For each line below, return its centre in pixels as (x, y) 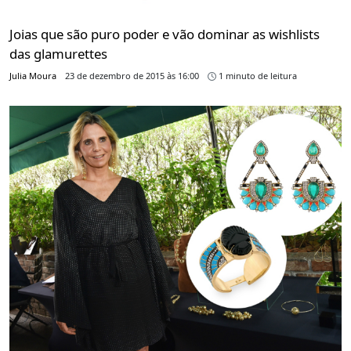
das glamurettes (58, 54)
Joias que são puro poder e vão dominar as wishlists (165, 34)
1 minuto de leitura (257, 76)
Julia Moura (33, 76)
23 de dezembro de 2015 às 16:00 (132, 76)
